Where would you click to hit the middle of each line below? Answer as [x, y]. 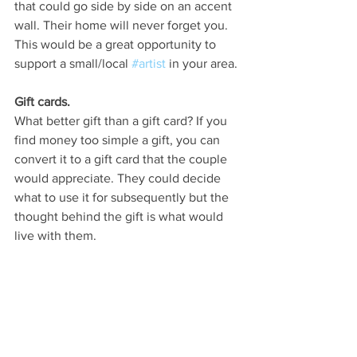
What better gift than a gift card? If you [122, 120]
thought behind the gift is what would [120, 216]
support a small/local [73, 63]
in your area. [203, 63]
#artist [149, 63]
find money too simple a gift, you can [119, 139]
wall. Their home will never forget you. [123, 25]
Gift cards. [42, 101]
